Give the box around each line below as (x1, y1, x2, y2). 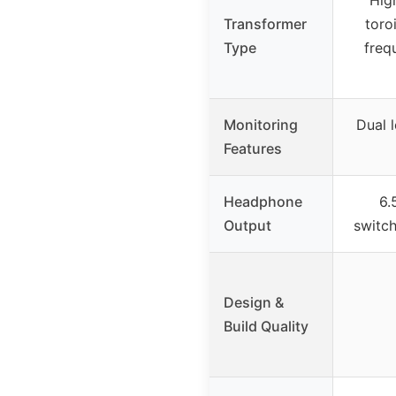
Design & (224, 293, 284, 312)
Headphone (224, 193, 302, 211)
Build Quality (224, 317, 308, 336)
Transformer (224, 15, 307, 34)
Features (224, 140, 282, 158)
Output (224, 217, 271, 235)
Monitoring (224, 116, 298, 134)
